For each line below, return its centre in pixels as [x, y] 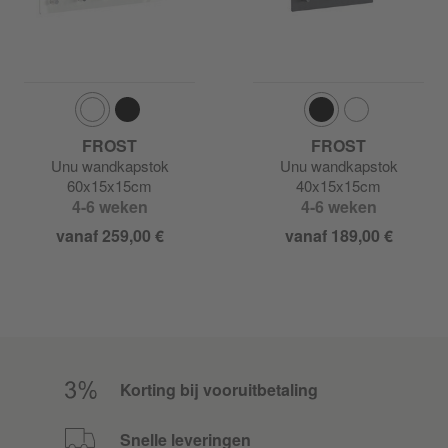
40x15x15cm [338, 186]
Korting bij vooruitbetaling [219, 390]
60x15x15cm [109, 186]
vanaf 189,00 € [338, 236]
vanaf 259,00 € [109, 236]
